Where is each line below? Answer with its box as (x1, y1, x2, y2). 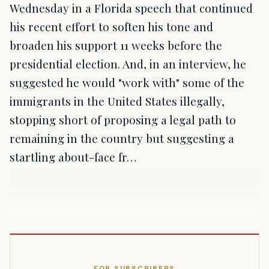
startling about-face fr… (10, 148, 136, 165)
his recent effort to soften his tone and (10, 18, 213, 34)
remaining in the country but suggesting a (10, 130, 234, 146)
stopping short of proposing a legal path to (10, 111, 236, 127)
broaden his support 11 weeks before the (10, 37, 222, 53)
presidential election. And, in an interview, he (10, 55, 246, 71)
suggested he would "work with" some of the (10, 74, 244, 90)
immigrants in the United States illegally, (10, 92, 225, 109)
